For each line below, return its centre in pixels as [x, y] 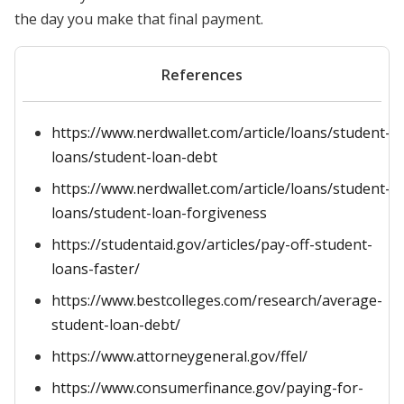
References [202, 75]
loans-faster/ [96, 269]
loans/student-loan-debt [134, 157]
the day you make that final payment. [139, 19]
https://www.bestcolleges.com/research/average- [217, 300]
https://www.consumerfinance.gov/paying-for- [207, 388]
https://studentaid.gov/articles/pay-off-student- [212, 244]
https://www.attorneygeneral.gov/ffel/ [179, 356]
